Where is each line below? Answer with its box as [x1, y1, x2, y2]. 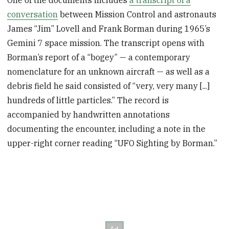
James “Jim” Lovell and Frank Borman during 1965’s [7, 24, 211, 34]
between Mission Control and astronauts [58, 9, 217, 20]
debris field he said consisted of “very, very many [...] [7, 81, 210, 91]
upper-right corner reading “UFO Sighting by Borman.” [7, 138, 218, 149]
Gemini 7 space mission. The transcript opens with [7, 38, 205, 49]
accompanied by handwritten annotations [7, 109, 170, 120]
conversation [7, 9, 58, 20]
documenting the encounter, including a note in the [7, 124, 206, 134]
